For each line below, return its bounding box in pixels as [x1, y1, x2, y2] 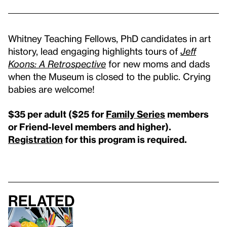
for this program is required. [63, 134, 187, 145]
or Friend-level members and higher [8, 121, 165, 132]
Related [8, 192, 74, 210]
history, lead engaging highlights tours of [8, 46, 180, 57]
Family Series [106, 108, 165, 120]
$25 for [72, 108, 106, 120]
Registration [8, 134, 63, 145]
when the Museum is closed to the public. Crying [8, 71, 211, 82]
